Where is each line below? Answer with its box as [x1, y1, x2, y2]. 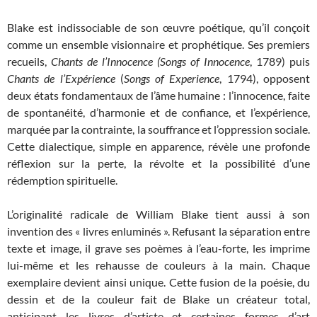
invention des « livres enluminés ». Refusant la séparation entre [7, 224, 310, 238]
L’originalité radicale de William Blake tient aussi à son [7, 207, 310, 221]
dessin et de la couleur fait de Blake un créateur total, [7, 292, 310, 306]
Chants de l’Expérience [7, 71, 115, 85]
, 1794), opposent [219, 71, 311, 85]
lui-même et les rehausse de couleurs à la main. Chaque [7, 258, 310, 272]
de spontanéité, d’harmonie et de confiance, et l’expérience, [7, 105, 310, 119]
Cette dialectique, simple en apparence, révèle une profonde [7, 139, 310, 153]
